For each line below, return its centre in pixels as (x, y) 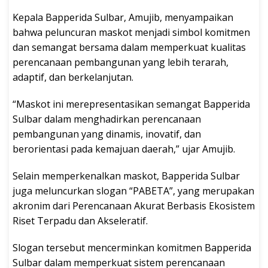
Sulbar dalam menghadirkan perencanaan (107, 119)
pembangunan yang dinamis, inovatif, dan (107, 134)
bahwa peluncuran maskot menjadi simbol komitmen (131, 32)
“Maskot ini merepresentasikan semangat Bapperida (131, 104)
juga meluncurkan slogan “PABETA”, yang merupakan (133, 191)
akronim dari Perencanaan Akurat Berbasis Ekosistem (134, 205)
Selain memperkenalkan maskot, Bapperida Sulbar (126, 176)
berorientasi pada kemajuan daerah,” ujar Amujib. (124, 149)
